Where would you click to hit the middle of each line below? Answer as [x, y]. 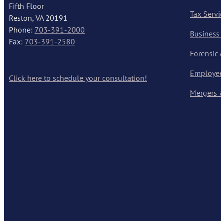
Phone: [22, 30]
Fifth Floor [26, 6]
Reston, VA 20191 [38, 18]
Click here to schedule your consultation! [78, 78]
